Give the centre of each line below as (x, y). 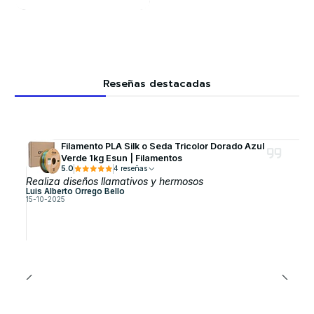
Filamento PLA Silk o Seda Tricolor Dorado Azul (162, 146)
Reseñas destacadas (157, 83)
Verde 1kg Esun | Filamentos (121, 158)
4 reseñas (134, 169)
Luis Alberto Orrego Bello (75, 192)
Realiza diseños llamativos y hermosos (114, 182)
